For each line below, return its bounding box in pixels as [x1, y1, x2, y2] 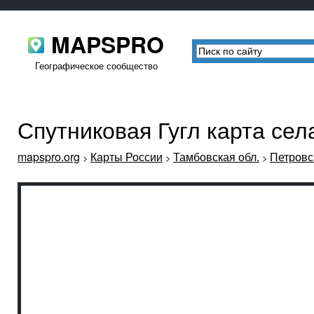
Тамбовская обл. [173, 149, 259, 165]
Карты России [90, 149, 163, 165]
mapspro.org [18, 149, 80, 165]
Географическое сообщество [34, 59, 158, 72]
